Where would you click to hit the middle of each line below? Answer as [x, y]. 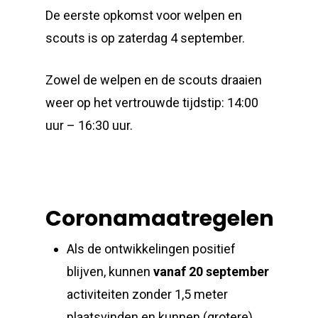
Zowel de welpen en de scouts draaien [154, 80]
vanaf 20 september [212, 272]
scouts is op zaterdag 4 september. [146, 38]
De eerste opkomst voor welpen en [144, 15]
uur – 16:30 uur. [89, 125]
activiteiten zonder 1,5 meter [148, 294]
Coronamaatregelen [160, 219]
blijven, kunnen [110, 272]
